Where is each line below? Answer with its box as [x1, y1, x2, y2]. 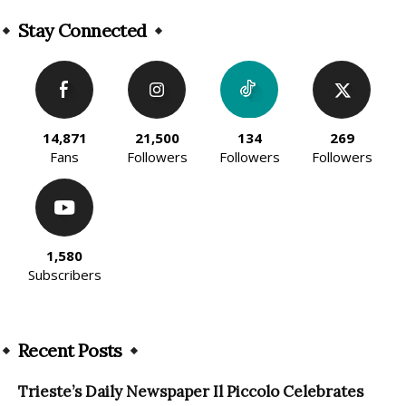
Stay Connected [18, 19, 147, 43]
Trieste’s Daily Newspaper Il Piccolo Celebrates [18, 382, 363, 402]
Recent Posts [18, 339, 122, 362]
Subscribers [27, 266, 101, 285]
